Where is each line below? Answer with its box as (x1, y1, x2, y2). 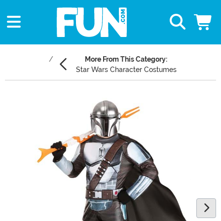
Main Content (4, 93, 54, 103)
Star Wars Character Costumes (75, 66, 177, 74)
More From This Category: (85, 55, 167, 64)
